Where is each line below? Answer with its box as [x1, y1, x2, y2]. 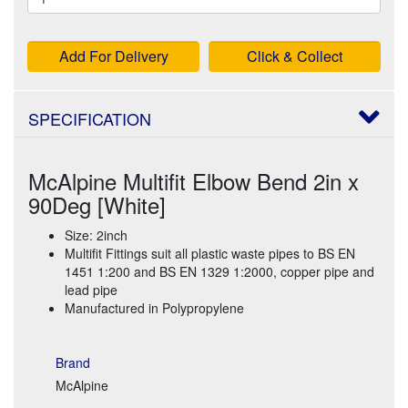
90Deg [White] [28, 188, 166, 220]
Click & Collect [247, 45, 342, 66]
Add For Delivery [58, 45, 168, 66]
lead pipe [65, 280, 117, 299]
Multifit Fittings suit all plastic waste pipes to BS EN [65, 243, 355, 262]
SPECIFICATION [28, 106, 151, 130]
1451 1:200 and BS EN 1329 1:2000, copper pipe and [65, 261, 374, 280]
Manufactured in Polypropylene [65, 298, 244, 317]
